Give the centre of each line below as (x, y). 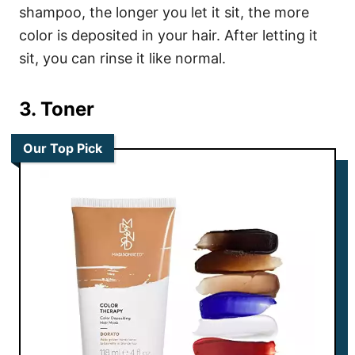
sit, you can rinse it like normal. (124, 58)
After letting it (271, 35)
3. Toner (57, 109)
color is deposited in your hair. (122, 35)
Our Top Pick (63, 148)
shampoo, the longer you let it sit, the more (164, 12)
